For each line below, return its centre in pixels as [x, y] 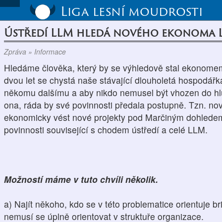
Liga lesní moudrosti [131, 11]
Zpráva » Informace [35, 52]
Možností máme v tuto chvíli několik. [82, 179]
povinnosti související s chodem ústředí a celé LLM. [107, 130]
